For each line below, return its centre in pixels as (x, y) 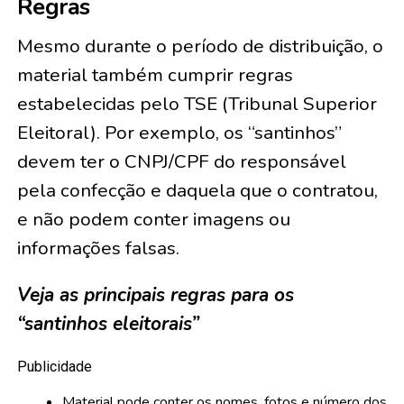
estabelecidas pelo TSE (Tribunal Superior (197, 104)
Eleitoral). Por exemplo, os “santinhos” (179, 133)
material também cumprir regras (155, 75)
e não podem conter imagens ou (153, 219)
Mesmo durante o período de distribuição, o (200, 46)
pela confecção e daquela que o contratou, (197, 190)
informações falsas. (98, 248)
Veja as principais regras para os (155, 295)
